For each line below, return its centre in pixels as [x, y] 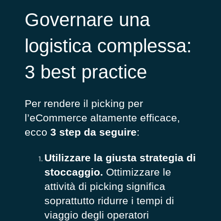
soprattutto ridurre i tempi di [109, 200]
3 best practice [86, 72]
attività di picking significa [105, 186]
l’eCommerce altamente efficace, [102, 118]
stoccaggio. [74, 172]
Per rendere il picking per [84, 104]
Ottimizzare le [137, 172]
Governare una [87, 19]
